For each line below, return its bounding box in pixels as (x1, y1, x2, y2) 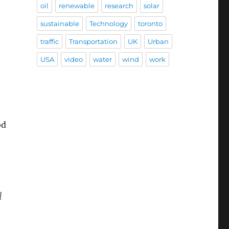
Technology (89, 19, 128, 28)
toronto (138, 19, 163, 28)
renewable (58, 2, 95, 10)
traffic (40, 37, 59, 46)
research (104, 2, 133, 10)
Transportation (68, 37, 118, 46)
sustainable (40, 19, 79, 28)
